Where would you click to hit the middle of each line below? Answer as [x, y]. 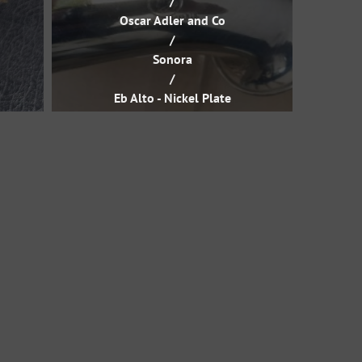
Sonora [172, 59]
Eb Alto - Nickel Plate [172, 98]
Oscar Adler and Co [172, 20]
